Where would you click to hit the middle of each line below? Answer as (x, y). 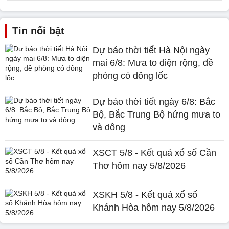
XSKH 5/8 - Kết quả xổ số (145, 195)
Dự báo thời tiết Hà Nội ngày (151, 50)
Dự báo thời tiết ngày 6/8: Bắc (154, 102)
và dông (109, 127)
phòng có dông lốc (130, 76)
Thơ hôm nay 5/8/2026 (139, 166)
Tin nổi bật (38, 31)
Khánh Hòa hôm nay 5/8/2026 (154, 208)
